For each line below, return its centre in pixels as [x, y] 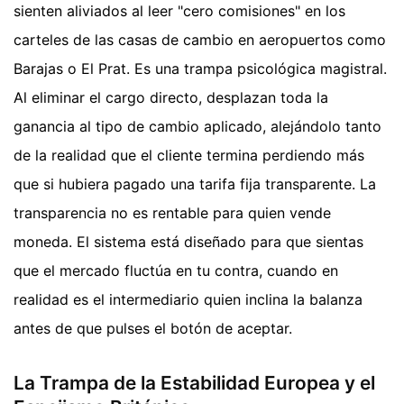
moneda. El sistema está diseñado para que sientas [188, 241]
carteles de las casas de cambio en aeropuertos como [200, 39]
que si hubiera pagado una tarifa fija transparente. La [195, 184]
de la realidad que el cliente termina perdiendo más [189, 155]
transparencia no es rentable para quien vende [172, 212]
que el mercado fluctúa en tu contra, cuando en [176, 270]
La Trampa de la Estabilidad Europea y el [194, 382]
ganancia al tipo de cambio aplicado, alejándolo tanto [197, 126]
